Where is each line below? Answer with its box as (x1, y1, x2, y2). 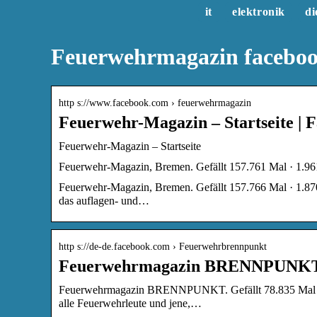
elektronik (231, 6, 285, 18)
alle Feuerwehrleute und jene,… (59, 296, 202, 309)
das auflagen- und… (59, 194, 149, 207)
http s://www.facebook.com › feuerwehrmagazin (59, 97, 251, 108)
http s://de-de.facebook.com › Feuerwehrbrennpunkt (59, 241, 267, 252)
